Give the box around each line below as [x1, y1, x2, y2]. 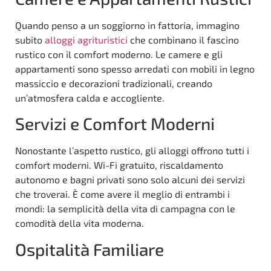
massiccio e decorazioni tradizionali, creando [15, 77, 212, 90]
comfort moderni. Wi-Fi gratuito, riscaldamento [15, 159, 223, 171]
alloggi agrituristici [45, 34, 128, 46]
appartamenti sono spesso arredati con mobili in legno [15, 63, 255, 75]
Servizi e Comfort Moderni [15, 113, 215, 134]
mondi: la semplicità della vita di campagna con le [15, 203, 235, 215]
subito [15, 34, 45, 46]
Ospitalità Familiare [15, 238, 164, 260]
